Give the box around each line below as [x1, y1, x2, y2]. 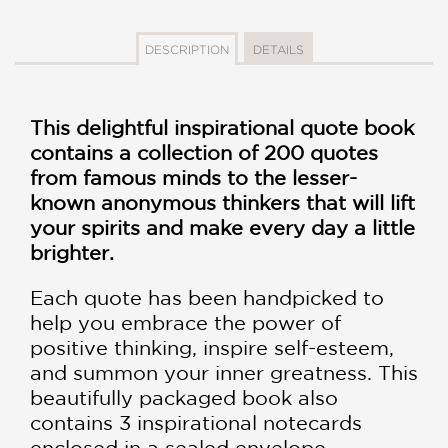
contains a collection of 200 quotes [30, 141, 378, 165]
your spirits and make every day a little [30, 216, 415, 240]
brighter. [30, 241, 114, 265]
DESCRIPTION [144, 43, 229, 57]
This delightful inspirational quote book [30, 116, 414, 140]
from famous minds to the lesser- [30, 166, 357, 190]
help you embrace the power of [30, 311, 341, 335]
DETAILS [252, 43, 304, 57]
